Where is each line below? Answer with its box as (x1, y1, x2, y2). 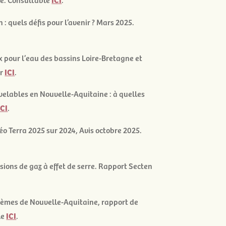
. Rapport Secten (95, 160, 153, 172)
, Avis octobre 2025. (76, 124, 142, 135)
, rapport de (98, 196, 139, 207)
